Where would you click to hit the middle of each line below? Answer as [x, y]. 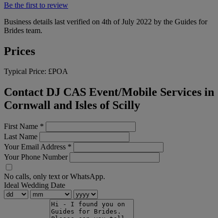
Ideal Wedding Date [35, 185]
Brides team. [23, 30]
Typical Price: [26, 72]
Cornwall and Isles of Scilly [72, 105]
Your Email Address [36, 147]
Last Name [21, 137]
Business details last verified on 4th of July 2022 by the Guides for [106, 21]
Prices [19, 51]
